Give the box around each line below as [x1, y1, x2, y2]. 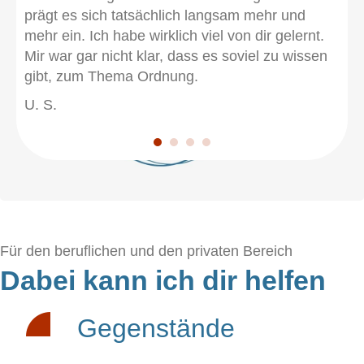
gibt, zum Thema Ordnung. [24, 68, 198, 84]
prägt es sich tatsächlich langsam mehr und [24, 7, 305, 24]
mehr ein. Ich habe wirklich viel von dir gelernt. [24, 28, 324, 44]
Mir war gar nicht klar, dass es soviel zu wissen [24, 48, 327, 64]
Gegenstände [77, 314, 235, 343]
